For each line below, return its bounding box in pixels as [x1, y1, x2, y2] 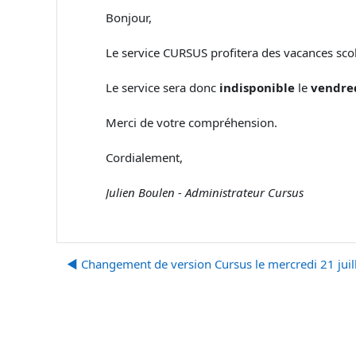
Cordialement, [106, 149, 183, 165]
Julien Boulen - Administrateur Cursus [106, 184, 304, 200]
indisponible [219, 79, 298, 95]
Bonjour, [106, 10, 152, 25]
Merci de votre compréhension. [106, 114, 277, 130]
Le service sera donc [106, 79, 219, 95]
